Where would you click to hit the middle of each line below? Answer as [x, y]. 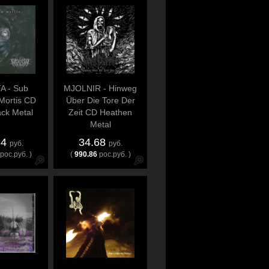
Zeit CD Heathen [100, 112]
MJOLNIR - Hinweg [100, 88]
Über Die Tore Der [100, 100]
